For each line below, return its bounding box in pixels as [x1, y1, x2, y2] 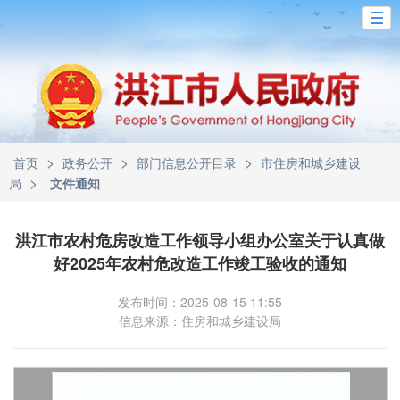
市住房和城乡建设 [261, 154, 361, 171]
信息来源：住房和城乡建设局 [119, 312, 281, 329]
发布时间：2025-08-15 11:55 [118, 293, 282, 311]
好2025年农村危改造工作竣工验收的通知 [54, 252, 346, 275]
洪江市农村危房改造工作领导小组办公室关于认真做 [15, 229, 385, 252]
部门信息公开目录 [137, 154, 237, 171]
